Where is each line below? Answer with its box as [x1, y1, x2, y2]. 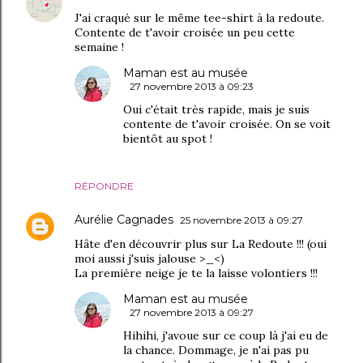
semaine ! [75, 40, 124, 54]
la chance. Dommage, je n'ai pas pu [123, 343, 309, 357]
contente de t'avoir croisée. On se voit [123, 117, 331, 131]
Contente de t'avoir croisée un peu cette [75, 25, 295, 40]
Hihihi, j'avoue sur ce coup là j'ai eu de [123, 328, 328, 343]
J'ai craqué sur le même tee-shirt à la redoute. [75, 11, 324, 25]
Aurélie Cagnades [75, 212, 173, 227]
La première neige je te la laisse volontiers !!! [75, 266, 318, 280]
